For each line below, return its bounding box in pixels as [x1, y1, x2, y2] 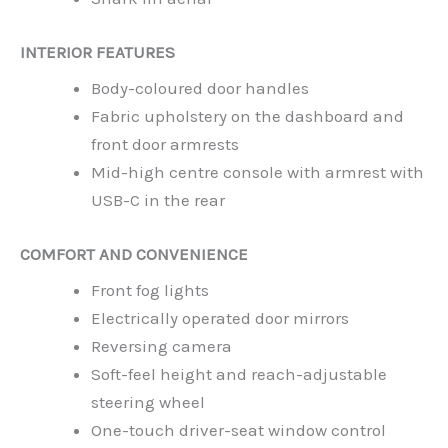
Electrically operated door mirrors [91, 308, 349, 329]
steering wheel [91, 392, 205, 413]
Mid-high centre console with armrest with [91, 162, 424, 183]
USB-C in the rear [91, 190, 225, 211]
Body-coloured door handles [91, 78, 309, 99]
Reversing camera [91, 336, 232, 357]
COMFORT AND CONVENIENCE [20, 243, 248, 264]
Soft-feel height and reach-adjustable [91, 364, 387, 385]
